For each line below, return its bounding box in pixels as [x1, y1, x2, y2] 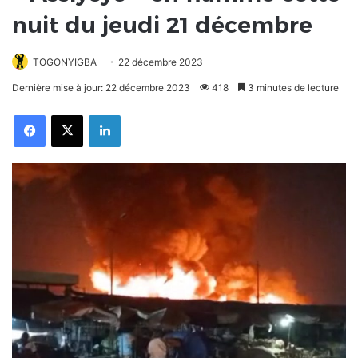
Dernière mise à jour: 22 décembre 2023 [12, 82, 190, 94]
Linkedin [120, 109, 154, 121]
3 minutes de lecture [245, 82, 339, 94]
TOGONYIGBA [33, 56, 97, 69]
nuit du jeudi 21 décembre [12, 11, 312, 39]
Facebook [45, 109, 86, 121]
